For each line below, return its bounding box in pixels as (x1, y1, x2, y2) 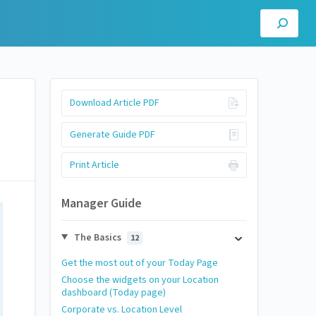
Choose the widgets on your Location (61, 272, 219, 287)
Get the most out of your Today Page (61, 255, 218, 270)
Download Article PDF (69, 96, 159, 110)
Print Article (69, 158, 119, 172)
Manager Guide (61, 194, 142, 212)
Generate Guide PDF (69, 127, 155, 142)
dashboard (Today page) (61, 285, 166, 300)
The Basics (71, 230, 123, 245)
